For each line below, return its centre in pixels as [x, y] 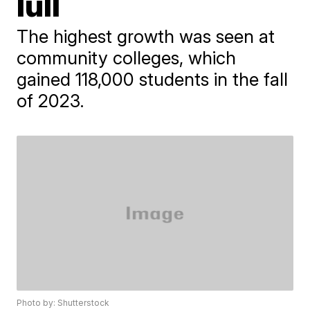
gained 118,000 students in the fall [153, 79]
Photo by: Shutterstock [63, 303]
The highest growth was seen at [146, 36]
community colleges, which [127, 58]
